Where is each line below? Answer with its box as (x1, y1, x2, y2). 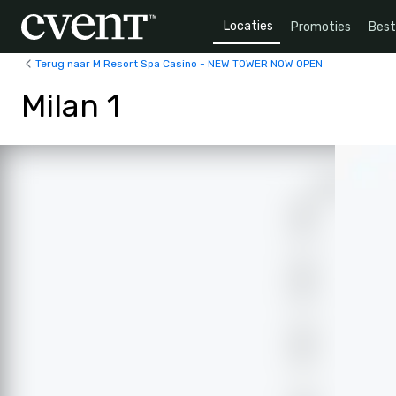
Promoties (291, 19, 351, 34)
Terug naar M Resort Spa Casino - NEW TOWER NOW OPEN (35, 57, 323, 70)
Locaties (224, 18, 273, 34)
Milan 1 (21, 87, 120, 125)
